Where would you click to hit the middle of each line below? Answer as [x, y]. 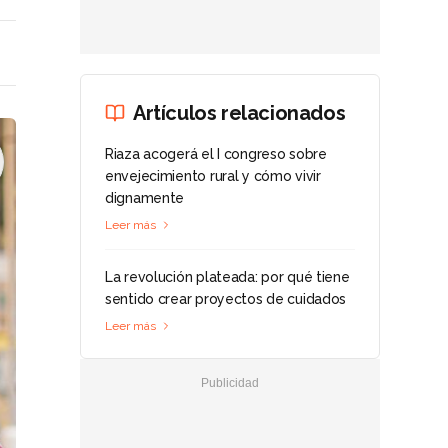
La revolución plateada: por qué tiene [227, 277]
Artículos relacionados [239, 113]
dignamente [145, 198]
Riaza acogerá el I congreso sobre [216, 154]
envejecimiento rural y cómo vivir [213, 176]
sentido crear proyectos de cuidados [226, 299]
